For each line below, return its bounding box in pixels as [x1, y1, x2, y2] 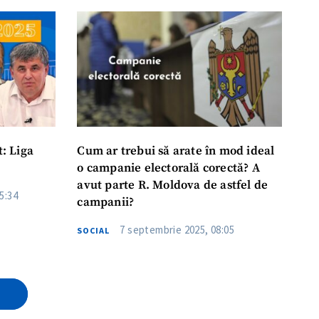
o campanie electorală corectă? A [77, 160, 260, 176]
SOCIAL [77, 224, 110, 236]
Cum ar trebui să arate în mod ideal [77, 143, 275, 159]
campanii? [77, 194, 135, 210]
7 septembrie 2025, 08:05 [120, 222, 235, 236]
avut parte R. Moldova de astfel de [77, 177, 268, 193]
